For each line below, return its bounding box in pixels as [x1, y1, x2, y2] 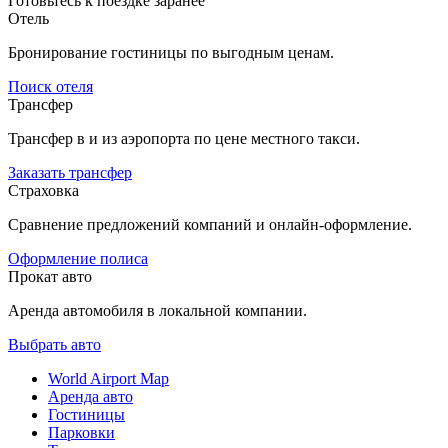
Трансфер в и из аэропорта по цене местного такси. [8, 129, 360, 147]
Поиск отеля [8, 77, 93, 95]
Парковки [48, 423, 115, 441]
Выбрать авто [8, 335, 101, 353]
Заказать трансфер [8, 163, 132, 181]
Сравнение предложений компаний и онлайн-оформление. [8, 215, 412, 233]
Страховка [8, 181, 79, 199]
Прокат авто [8, 267, 92, 285]
